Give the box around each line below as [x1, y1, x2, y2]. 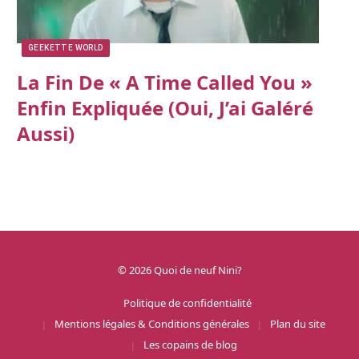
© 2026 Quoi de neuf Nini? [117, 262, 242, 277]
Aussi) [17, 119, 75, 147]
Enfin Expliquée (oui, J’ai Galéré [17, 94, 313, 121]
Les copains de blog [143, 337, 237, 352]
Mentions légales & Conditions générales [54, 316, 249, 331]
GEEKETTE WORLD [28, 42, 103, 52]
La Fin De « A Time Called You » [17, 68, 313, 95]
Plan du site [270, 316, 325, 331]
